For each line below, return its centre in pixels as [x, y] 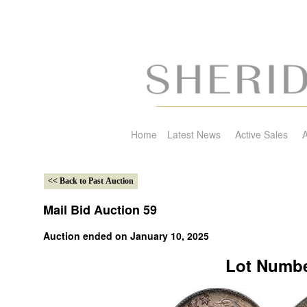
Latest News [194, 134]
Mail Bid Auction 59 [100, 209]
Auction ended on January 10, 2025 [126, 235]
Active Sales [261, 134]
